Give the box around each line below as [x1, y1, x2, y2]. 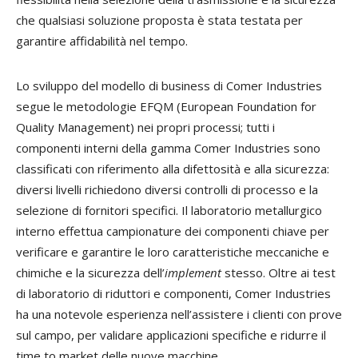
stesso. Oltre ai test [221, 265, 336, 281]
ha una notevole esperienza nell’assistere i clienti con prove [16, 306, 342, 323]
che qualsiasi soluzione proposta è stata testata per [16, 12, 303, 29]
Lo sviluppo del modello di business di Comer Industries [16, 78, 322, 94]
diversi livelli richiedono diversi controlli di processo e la [16, 181, 318, 198]
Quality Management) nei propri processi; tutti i [16, 119, 275, 136]
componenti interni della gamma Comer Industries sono [16, 140, 320, 157]
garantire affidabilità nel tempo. [16, 33, 188, 50]
